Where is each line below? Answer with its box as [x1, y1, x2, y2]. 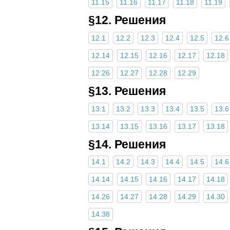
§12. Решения [88, 13, 166, 27]
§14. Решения [88, 137, 166, 151]
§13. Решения [88, 84, 166, 98]
